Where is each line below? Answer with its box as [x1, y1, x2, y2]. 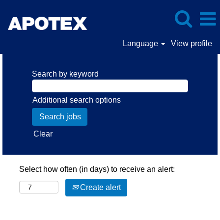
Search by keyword [32, 70, 99, 78]
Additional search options [32, 96, 121, 104]
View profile [171, 39, 212, 48]
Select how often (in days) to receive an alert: [19, 165, 175, 173]
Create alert [78, 183, 121, 192]
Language [122, 39, 160, 48]
